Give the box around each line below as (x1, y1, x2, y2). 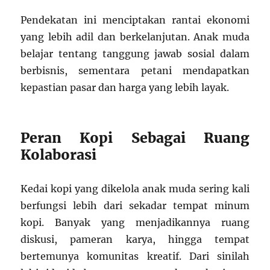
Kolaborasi (20, 146, 97, 164)
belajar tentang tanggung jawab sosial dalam (20, 48, 250, 60)
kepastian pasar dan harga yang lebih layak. (20, 81, 230, 94)
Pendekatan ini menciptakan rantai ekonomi (20, 14, 250, 27)
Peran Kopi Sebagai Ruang (20, 129, 250, 147)
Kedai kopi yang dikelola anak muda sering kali (20, 183, 250, 195)
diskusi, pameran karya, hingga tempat (20, 233, 250, 246)
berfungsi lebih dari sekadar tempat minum (20, 199, 250, 212)
